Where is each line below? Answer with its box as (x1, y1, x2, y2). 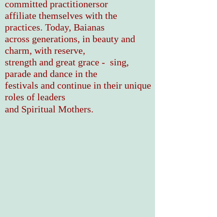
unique (124, 80, 151, 91)
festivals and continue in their (5, 80, 124, 91)
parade (5, 68, 33, 79)
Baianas (71, 22, 105, 32)
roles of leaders (5, 92, 65, 102)
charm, (5, 45, 34, 56)
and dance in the (33, 68, 97, 79)
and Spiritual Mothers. (5, 104, 93, 114)
